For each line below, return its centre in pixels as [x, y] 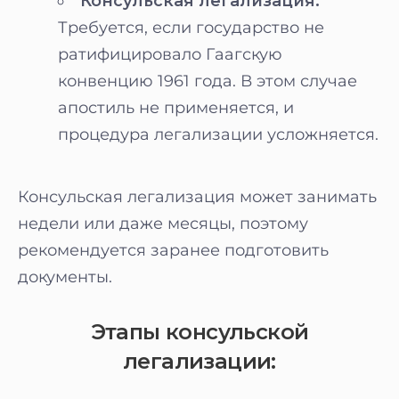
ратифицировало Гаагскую [170, 54]
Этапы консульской [199, 332]
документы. [65, 277]
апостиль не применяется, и [176, 108]
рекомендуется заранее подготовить [173, 250]
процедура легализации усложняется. [218, 134]
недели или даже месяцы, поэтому [163, 224]
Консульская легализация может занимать [197, 197]
